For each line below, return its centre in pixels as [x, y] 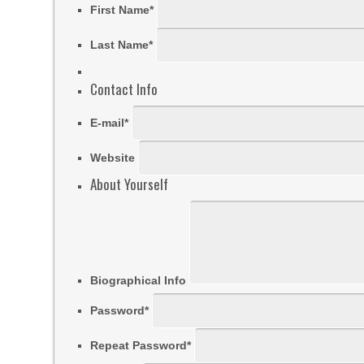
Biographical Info [139, 280]
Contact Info [124, 89]
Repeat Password [139, 345]
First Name [120, 10]
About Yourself [130, 184]
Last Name [120, 45]
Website [113, 158]
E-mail [108, 123]
